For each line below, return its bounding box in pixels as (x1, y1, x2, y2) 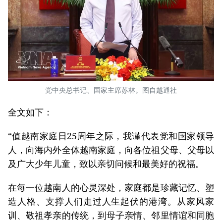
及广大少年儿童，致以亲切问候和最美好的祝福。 (8, 158, 204, 170)
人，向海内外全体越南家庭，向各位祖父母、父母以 (8, 144, 214, 156)
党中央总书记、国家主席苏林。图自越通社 (45, 85, 177, 95)
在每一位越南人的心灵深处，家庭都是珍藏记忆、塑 (8, 181, 214, 194)
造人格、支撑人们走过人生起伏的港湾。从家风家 (8, 195, 214, 208)
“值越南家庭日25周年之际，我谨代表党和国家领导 (8, 130, 214, 142)
